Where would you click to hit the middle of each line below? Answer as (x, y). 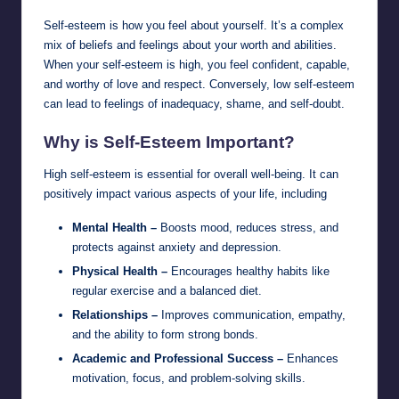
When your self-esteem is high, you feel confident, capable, (197, 64)
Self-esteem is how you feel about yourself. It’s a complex (194, 25)
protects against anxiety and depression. (177, 248)
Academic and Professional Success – (178, 359)
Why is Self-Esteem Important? (169, 142)
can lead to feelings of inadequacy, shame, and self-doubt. (194, 103)
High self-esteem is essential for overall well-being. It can (191, 175)
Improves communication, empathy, (252, 315)
